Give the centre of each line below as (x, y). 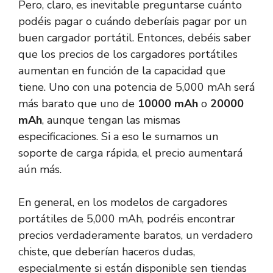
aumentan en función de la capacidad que (122, 71)
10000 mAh (168, 104)
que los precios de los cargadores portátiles (128, 55)
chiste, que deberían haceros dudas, (107, 252)
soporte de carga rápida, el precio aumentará (130, 153)
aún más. (40, 170)
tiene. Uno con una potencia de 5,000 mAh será (136, 87)
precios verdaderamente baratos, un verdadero (136, 236)
